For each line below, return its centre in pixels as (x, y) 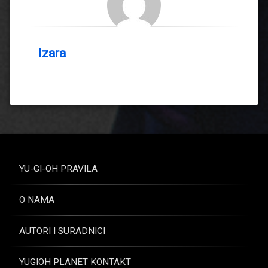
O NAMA (37, 200)
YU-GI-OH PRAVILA (58, 168)
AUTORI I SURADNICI (62, 231)
